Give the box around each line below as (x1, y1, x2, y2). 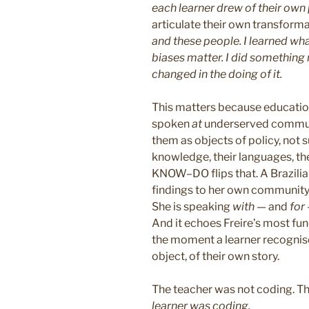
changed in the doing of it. (152, 68, 282, 81)
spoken (152, 117, 192, 131)
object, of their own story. (152, 250, 279, 263)
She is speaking (152, 200, 232, 214)
